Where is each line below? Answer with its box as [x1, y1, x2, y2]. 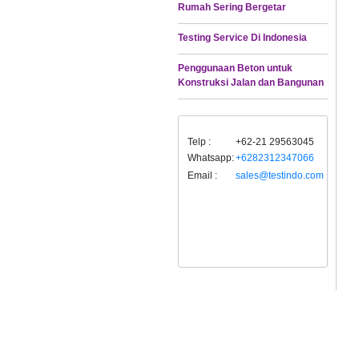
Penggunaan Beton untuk [178, 62, 292, 74]
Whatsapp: [188, 151, 234, 163]
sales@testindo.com [236, 169, 324, 181]
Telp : [188, 135, 211, 147]
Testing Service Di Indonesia [178, 31, 307, 43]
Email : [188, 169, 217, 181]
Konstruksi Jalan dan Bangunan [178, 76, 324, 88]
